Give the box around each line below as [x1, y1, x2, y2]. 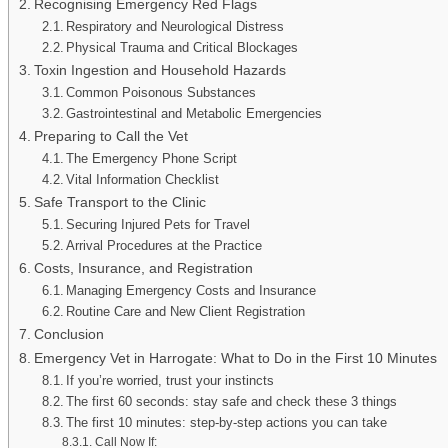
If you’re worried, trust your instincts [66, 372, 275, 388]
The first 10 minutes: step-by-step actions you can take [66, 414, 388, 430]
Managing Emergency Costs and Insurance [66, 282, 317, 298]
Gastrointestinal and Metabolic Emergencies [66, 105, 323, 121]
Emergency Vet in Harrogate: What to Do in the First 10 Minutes [33, 349, 437, 366]
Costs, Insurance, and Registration [33, 259, 253, 276]
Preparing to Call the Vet [33, 127, 188, 144]
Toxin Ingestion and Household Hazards [33, 61, 286, 78]
